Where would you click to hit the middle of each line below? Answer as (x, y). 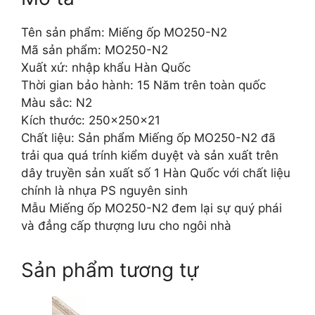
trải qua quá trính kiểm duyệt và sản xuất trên (150, 155)
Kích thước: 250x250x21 (91, 120)
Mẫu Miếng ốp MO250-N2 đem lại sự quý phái (152, 208)
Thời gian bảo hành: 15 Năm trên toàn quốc (143, 85)
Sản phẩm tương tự (110, 270)
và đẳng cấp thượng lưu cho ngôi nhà (126, 226)
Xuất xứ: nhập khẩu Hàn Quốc (106, 67)
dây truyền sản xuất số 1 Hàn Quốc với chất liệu (156, 173)
